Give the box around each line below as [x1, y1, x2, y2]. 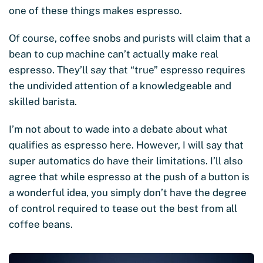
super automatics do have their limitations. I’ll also [9, 154, 243, 167]
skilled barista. [9, 95, 79, 107]
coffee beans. [9, 218, 73, 230]
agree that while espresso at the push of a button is [9, 170, 249, 183]
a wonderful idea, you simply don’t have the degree [9, 186, 247, 198]
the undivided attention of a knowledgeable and [9, 79, 231, 92]
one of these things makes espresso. [9, 4, 182, 16]
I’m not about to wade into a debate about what [9, 123, 228, 135]
